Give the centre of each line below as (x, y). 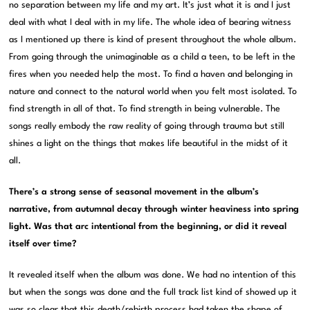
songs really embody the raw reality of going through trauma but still (147, 127)
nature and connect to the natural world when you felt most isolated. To (153, 92)
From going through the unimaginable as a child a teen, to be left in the (153, 57)
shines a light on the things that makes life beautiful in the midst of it (149, 144)
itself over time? (43, 244)
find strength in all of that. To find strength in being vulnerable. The (145, 109)
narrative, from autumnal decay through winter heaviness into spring (154, 210)
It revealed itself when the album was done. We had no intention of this (153, 275)
